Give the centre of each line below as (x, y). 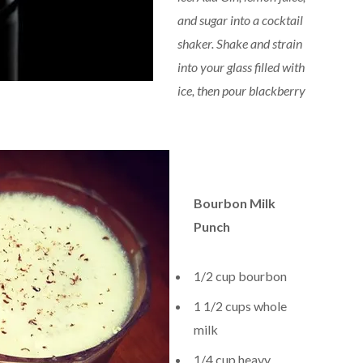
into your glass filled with (241, 66)
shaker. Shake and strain (239, 43)
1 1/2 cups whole (240, 305)
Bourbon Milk (234, 203)
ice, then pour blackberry (241, 90)
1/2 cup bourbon (240, 275)
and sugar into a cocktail (240, 19)
